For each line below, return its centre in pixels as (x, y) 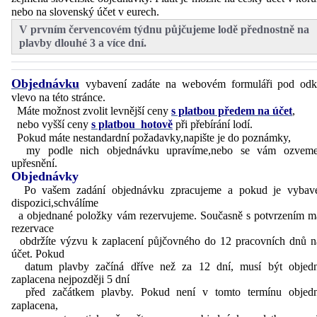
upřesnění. (34, 163)
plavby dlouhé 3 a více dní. (83, 43)
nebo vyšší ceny (51, 124)
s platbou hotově (132, 124)
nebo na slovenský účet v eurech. (85, 12)
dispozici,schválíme (55, 203)
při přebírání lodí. (213, 124)
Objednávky (45, 176)
